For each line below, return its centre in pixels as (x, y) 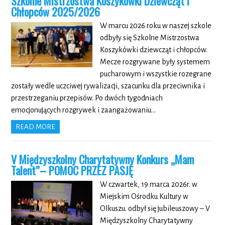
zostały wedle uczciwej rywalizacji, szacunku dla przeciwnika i (108, 86)
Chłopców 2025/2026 (56, 11)
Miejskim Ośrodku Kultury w (144, 196)
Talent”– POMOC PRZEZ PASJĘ (72, 170)
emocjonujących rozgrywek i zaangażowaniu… (84, 110)
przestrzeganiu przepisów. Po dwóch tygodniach (87, 98)
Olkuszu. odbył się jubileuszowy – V (155, 208)
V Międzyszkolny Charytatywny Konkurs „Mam (103, 159)
